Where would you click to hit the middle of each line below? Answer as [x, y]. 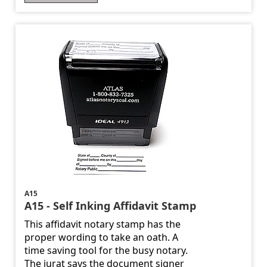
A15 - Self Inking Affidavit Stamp [111, 206]
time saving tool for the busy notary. [106, 251]
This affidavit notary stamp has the [103, 224]
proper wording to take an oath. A [102, 237]
